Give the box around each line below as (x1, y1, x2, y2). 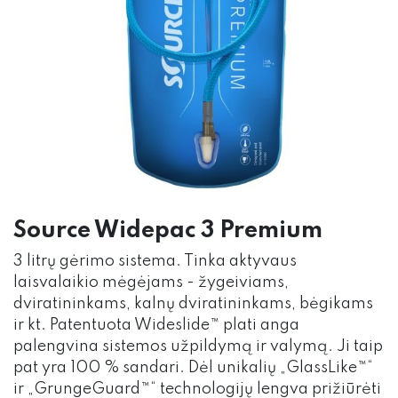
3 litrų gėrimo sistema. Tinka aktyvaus (13, 253, 297, 270)
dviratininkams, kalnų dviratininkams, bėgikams (13, 296, 373, 313)
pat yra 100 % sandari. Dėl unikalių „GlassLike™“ (13, 360, 373, 377)
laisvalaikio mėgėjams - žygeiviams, (13, 275, 289, 291)
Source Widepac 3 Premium (13, 219, 322, 243)
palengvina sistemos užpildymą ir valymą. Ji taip (13, 338, 383, 355)
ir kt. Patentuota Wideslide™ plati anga (13, 317, 299, 334)
